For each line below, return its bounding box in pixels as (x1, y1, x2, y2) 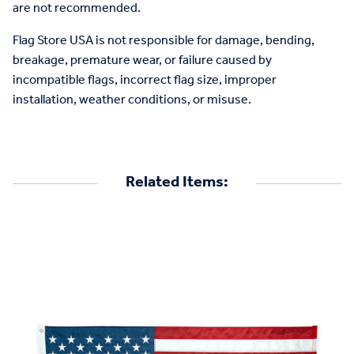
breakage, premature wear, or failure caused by (13, 47, 272, 73)
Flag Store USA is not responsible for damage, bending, (13, 28, 314, 53)
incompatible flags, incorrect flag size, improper (13, 67, 277, 92)
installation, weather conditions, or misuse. (13, 87, 251, 112)
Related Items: (126, 167, 228, 198)
